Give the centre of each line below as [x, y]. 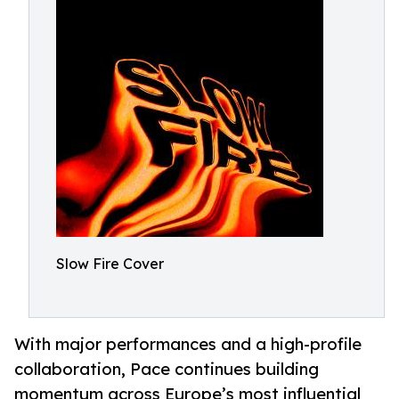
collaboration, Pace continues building [167, 369]
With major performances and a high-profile [188, 344]
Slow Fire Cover [110, 264]
